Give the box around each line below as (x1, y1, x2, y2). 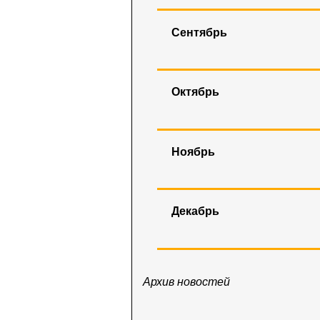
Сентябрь (171, 26, 227, 39)
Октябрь (171, 86, 219, 99)
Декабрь (171, 205, 219, 218)
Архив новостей (143, 275, 230, 288)
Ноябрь (171, 145, 215, 158)
